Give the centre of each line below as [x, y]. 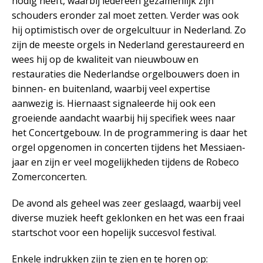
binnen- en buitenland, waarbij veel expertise [111, 89]
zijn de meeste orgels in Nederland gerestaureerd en [128, 45]
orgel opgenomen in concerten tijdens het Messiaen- [129, 148]
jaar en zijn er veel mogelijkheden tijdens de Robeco [125, 162]
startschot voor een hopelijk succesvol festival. [114, 233]
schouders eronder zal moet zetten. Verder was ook [125, 16]
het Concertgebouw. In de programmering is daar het [129, 133]
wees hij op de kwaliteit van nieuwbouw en [105, 60]
